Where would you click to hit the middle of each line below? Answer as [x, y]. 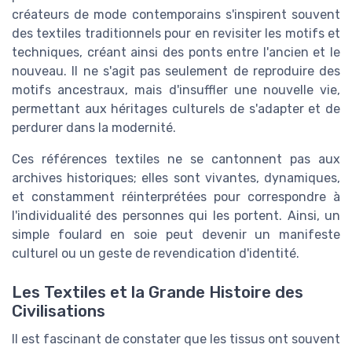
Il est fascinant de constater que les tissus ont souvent [176, 339]
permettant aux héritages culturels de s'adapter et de [176, 109]
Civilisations [59, 311]
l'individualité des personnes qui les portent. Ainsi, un [176, 216]
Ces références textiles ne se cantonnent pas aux [176, 159]
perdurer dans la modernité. [94, 128]
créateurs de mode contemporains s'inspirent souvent [176, 15]
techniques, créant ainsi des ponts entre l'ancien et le [176, 53]
